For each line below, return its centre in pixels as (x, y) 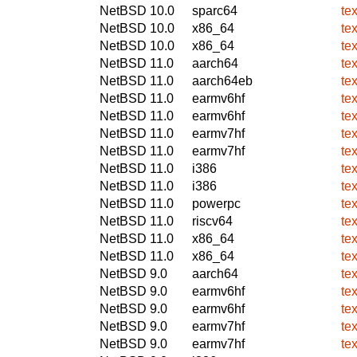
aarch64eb (222, 80)
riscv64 (212, 221)
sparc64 (215, 10)
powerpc (216, 203)
